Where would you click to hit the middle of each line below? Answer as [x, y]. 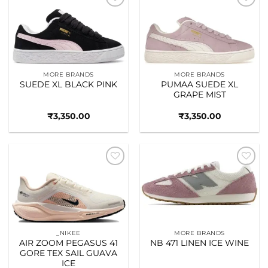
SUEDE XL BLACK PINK [68, 85]
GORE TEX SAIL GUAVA [68, 253]
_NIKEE [68, 233]
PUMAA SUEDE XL [200, 85]
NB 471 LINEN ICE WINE [200, 243]
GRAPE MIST [200, 95]
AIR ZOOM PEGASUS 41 [68, 243]
